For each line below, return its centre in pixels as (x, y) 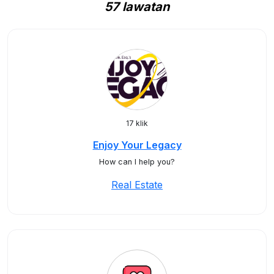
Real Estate (137, 185)
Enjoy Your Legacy (137, 145)
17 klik (137, 123)
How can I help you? (137, 162)
